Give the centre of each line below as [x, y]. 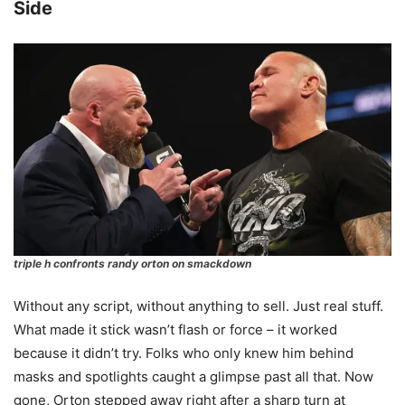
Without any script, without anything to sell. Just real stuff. [198, 306]
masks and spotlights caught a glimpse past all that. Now [193, 377]
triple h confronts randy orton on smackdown [132, 264]
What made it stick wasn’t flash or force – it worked [175, 330]
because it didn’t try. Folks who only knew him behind [184, 353]
